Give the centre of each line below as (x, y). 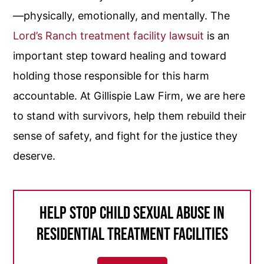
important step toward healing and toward (120, 56)
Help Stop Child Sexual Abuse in (132, 213)
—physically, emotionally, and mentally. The (122, 16)
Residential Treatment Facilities (132, 235)
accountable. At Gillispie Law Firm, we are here (129, 96)
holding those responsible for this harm (111, 76)
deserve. (34, 156)
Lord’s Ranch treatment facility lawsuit (109, 36)
